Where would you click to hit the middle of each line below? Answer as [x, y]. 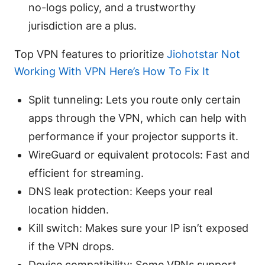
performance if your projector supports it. [133, 136]
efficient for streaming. [86, 173]
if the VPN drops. [71, 246]
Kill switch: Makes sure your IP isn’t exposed [138, 228]
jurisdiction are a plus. [83, 25]
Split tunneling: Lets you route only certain [135, 99]
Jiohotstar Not [203, 54]
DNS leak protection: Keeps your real [120, 191]
